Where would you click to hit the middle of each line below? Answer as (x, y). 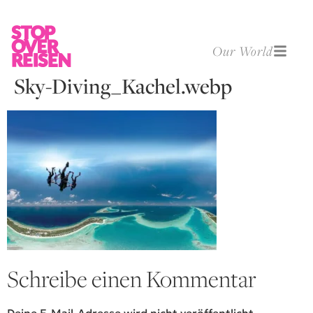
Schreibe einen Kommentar (132, 279)
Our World (243, 51)
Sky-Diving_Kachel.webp (123, 86)
